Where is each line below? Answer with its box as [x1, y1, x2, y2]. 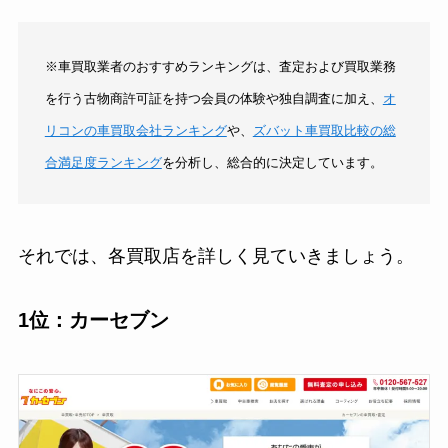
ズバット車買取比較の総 [252, 122, 396, 138]
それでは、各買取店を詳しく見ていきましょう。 [17, 245, 414, 266]
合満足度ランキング [44, 154, 162, 170]
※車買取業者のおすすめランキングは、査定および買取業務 [44, 58, 396, 74]
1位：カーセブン [17, 309, 169, 332]
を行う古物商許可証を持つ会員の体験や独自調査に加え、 [44, 90, 383, 106]
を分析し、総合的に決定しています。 [161, 154, 383, 170]
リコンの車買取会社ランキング [44, 122, 227, 138]
